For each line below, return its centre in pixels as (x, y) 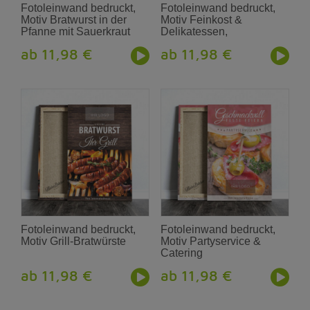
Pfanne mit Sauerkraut (76, 31)
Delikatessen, (194, 31)
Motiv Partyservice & (211, 241)
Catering (182, 253)
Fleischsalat (191, 43)
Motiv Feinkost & (202, 19)
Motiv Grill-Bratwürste (74, 241)
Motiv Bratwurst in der (74, 19)
